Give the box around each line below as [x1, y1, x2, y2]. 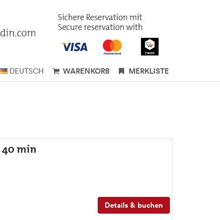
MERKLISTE [129, 66, 169, 76]
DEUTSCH [9, 66, 44, 76]
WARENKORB [63, 66, 110, 76]
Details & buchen [105, 200, 163, 210]
